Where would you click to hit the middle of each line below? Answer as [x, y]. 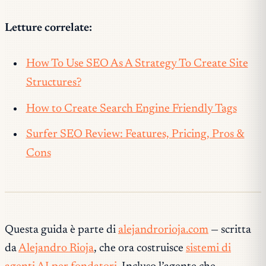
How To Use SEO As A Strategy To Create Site [137, 64]
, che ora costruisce [140, 249]
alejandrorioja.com [163, 230]
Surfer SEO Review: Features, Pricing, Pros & [135, 135]
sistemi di [208, 249]
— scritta [230, 230]
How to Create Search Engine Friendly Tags [131, 109]
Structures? [53, 83]
